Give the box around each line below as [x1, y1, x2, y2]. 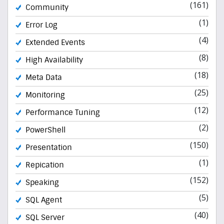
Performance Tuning [25, 107, 100, 117]
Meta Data [25, 72, 62, 82]
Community [25, 2, 68, 12]
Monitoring [25, 89, 65, 100]
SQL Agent [25, 194, 62, 205]
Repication [25, 159, 64, 170]
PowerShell [25, 124, 65, 135]
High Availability [25, 54, 83, 65]
